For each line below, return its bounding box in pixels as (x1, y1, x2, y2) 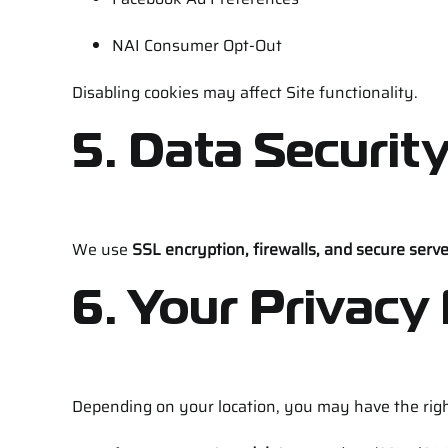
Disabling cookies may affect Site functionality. (71, 79, 418, 105)
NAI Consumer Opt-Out (111, 32, 282, 58)
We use (71, 236, 132, 262)
